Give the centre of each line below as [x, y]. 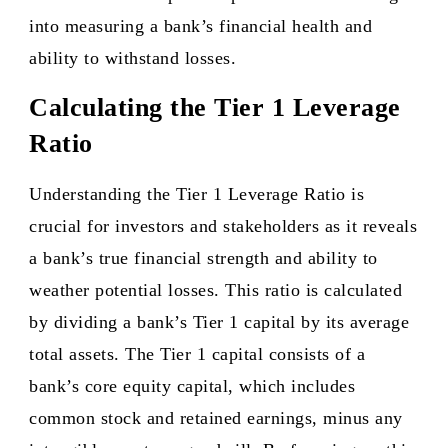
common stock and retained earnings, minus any [216, 418]
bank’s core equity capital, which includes [192, 386]
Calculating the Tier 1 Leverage [215, 107]
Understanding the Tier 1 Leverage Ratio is [196, 194]
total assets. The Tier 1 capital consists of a [197, 354]
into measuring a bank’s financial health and [200, 26]
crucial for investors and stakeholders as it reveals [223, 226]
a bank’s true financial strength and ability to [203, 258]
